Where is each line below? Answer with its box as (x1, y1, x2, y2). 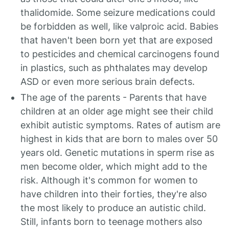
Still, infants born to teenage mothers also (20, 216, 202, 227)
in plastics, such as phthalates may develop (20, 62, 208, 73)
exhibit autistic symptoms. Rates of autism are (20, 120, 220, 130)
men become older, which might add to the (20, 161, 207, 172)
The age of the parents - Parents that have (20, 92, 207, 103)
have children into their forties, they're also (20, 189, 207, 199)
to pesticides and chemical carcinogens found (20, 49, 219, 59)
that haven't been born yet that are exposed (20, 35, 213, 45)
